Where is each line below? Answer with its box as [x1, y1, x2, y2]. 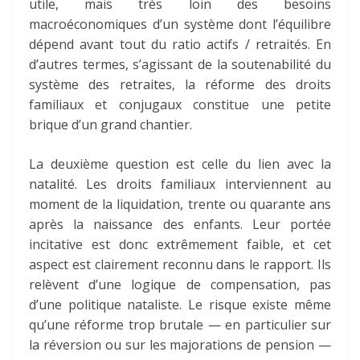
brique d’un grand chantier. [29, 116, 192, 134]
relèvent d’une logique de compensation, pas [29, 276, 331, 294]
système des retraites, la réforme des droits [29, 76, 331, 94]
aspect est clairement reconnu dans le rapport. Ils [29, 256, 331, 274]
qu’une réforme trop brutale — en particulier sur [29, 316, 331, 334]
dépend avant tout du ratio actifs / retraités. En [29, 35, 331, 54]
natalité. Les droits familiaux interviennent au [29, 175, 331, 194]
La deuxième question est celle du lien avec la [29, 155, 331, 174]
